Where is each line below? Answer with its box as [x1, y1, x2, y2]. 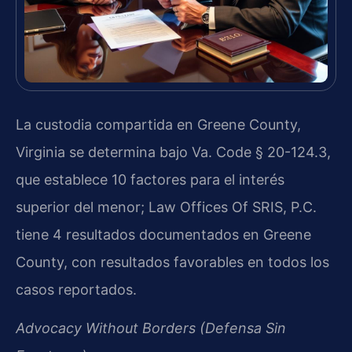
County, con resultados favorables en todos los [16, 254, 329, 271]
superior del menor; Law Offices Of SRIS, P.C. [16, 199, 317, 216]
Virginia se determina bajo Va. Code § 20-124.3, [16, 144, 331, 161]
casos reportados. [16, 281, 137, 299]
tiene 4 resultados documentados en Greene [16, 226, 311, 244]
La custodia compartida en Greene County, [16, 116, 301, 134]
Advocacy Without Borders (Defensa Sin [16, 320, 286, 337]
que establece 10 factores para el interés [16, 171, 284, 189]
